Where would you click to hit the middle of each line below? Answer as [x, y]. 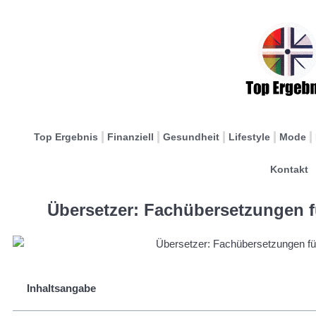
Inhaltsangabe [61, 288]
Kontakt [289, 169]
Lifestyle [249, 137]
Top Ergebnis [66, 137]
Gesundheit [191, 137]
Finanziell [130, 137]
